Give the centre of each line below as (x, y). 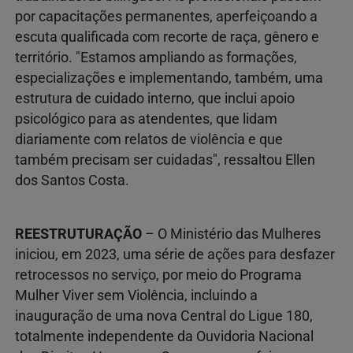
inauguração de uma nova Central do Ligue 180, (164, 316)
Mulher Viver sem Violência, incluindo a (136, 296)
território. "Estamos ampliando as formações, (156, 58)
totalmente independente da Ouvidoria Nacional (164, 337)
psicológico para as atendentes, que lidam (146, 119)
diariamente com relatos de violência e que (149, 140)
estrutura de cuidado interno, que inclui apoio (155, 99)
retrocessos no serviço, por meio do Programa (158, 275)
